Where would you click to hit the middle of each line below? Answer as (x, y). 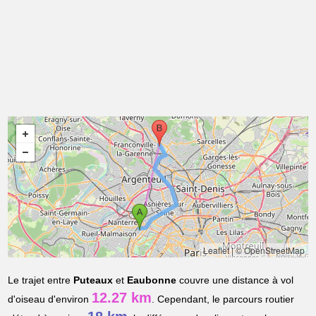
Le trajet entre (41, 280)
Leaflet (216, 250)
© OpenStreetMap (270, 250)
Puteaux (93, 280)
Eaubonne (152, 280)
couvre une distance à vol (235, 280)
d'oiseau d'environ (50, 299)
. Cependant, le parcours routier (223, 299)
